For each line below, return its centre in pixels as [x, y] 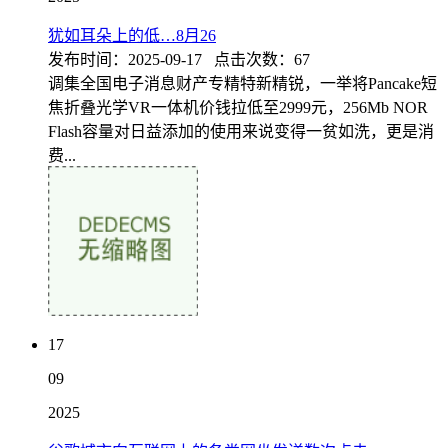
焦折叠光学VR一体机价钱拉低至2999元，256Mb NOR [238, 107]
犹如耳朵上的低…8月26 [132, 35]
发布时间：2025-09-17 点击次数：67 [179, 59]
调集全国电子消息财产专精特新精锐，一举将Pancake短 [242, 83]
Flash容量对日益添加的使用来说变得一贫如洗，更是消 [241, 131]
